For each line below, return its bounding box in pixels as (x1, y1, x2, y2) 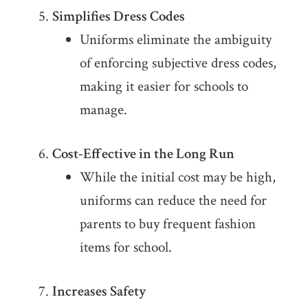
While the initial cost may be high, (79, 168, 276, 187)
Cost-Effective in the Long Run (52, 144, 234, 164)
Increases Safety (52, 282, 146, 301)
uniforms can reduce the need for (79, 191, 267, 210)
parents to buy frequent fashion (79, 214, 256, 234)
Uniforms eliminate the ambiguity (79, 30, 272, 49)
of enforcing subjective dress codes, (79, 54, 276, 73)
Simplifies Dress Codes (52, 7, 185, 26)
